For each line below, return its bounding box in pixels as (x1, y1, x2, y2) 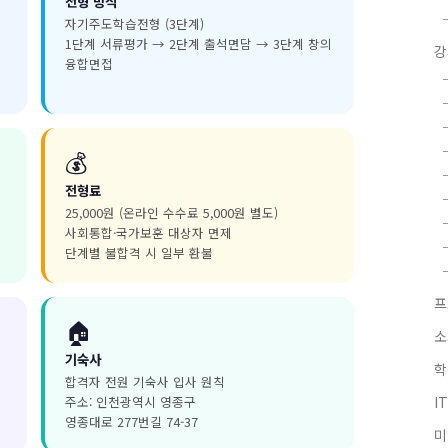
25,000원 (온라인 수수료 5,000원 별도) (65, 203, 278, 222)
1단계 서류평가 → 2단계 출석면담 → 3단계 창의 (65, 34, 332, 53)
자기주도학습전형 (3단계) (65, 14, 204, 33)
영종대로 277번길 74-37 (65, 412, 198, 431)
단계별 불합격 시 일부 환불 (65, 243, 213, 262)
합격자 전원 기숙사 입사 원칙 (65, 372, 225, 391)
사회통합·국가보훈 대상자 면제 (65, 223, 232, 242)
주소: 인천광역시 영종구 (65, 392, 196, 411)
